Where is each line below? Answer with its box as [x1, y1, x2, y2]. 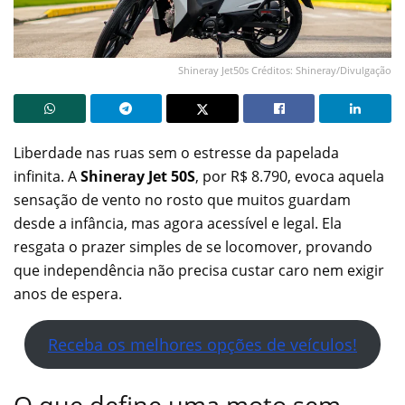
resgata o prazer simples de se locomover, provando [14, 236, 372, 257]
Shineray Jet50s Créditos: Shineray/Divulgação [178, 62, 391, 77]
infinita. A [14, 165, 80, 186]
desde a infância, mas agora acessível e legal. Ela [14, 212, 342, 233]
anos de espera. [14, 283, 122, 304]
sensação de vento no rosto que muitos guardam [14, 189, 351, 210]
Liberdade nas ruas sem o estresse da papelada [14, 142, 339, 163]
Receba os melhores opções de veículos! [48, 333, 357, 355]
